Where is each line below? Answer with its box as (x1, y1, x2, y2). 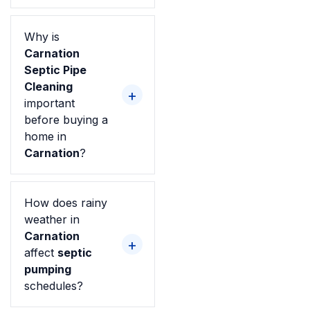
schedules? (24, 278, 83, 293)
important (24, 95, 75, 110)
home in (24, 129, 66, 143)
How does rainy (24, 195, 107, 210)
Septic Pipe (24, 62, 86, 77)
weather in (24, 212, 80, 226)
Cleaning (24, 79, 73, 93)
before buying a (24, 112, 108, 127)
